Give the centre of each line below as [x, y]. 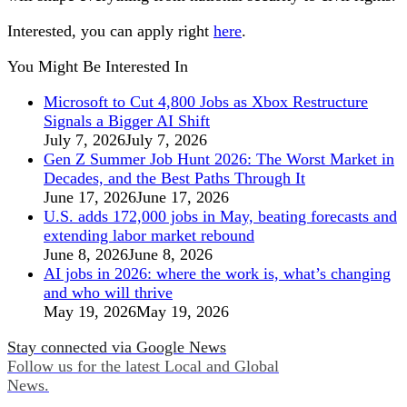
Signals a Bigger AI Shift [127, 121]
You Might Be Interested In [98, 67]
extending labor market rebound [149, 236]
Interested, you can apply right [110, 31]
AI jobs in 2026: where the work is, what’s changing [217, 274]
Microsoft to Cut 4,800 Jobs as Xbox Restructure [206, 102]
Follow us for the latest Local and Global [143, 367]
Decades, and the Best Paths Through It [174, 179]
